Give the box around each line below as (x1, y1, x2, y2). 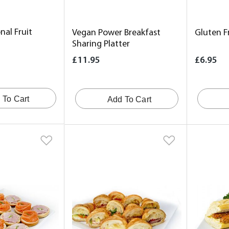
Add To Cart (107, 95, 152, 104)
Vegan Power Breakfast (72, 28, 161, 38)
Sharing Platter (72, 39, 130, 50)
